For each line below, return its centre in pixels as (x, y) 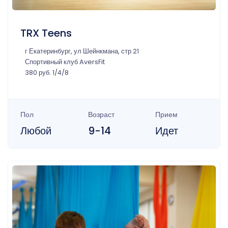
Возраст (101, 115)
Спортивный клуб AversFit (65, 62)
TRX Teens (46, 33)
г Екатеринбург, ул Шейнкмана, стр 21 (82, 51)
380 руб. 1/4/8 (47, 73)
